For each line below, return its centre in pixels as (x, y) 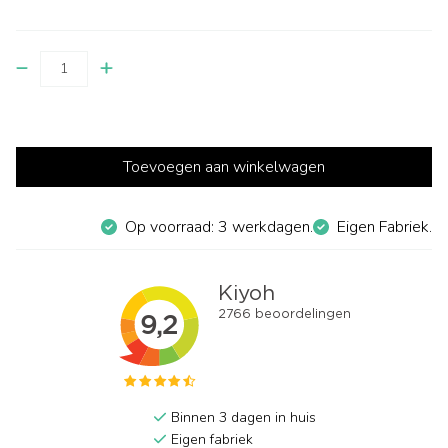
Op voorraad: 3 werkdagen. (219, 227)
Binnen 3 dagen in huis (241, 418)
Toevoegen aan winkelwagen (224, 167)
